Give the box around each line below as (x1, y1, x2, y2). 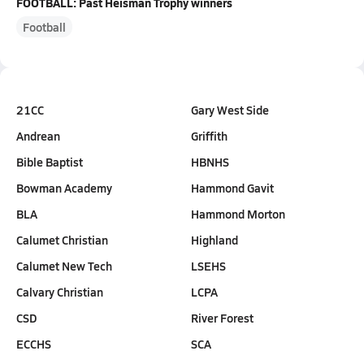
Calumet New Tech (16, 258, 112, 274)
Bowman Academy (16, 180, 112, 196)
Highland (191, 232, 238, 248)
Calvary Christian (16, 284, 103, 300)
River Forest (191, 310, 253, 326)
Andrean (16, 128, 60, 144)
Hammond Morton (191, 206, 285, 222)
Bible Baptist (16, 154, 83, 170)
